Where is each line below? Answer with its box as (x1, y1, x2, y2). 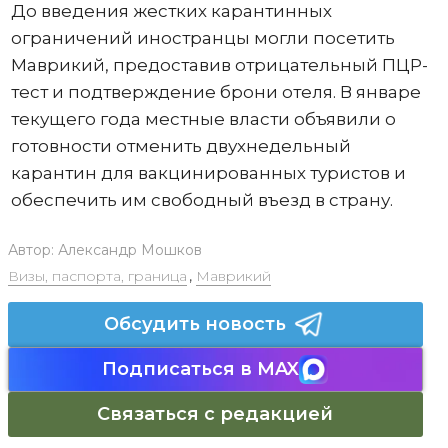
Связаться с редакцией (97, 403, 333, 425)
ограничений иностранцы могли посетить (10, 28, 395, 48)
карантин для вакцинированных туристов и (10, 163, 406, 183)
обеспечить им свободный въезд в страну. (10, 190, 393, 210)
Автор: (7, 241, 58, 259)
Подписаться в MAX (102, 358, 299, 380)
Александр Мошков (57, 241, 202, 259)
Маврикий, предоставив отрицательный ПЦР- (10, 55, 428, 75)
